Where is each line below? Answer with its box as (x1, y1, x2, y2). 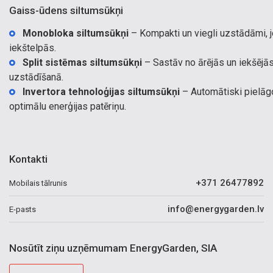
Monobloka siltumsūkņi (23, 27, 129, 39)
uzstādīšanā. (9, 71, 63, 83)
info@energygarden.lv (168, 204, 264, 214)
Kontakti (9, 153, 48, 165)
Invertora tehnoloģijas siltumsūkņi (23, 86, 180, 97)
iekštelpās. (9, 42, 56, 54)
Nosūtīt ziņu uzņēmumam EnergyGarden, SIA (9, 242, 217, 254)
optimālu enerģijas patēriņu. (9, 101, 126, 112)
